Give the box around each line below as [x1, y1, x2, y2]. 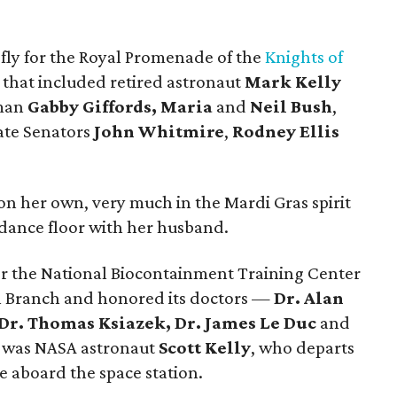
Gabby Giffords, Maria [27, 96, 213, 117]
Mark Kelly [245, 71, 341, 92]
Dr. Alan [274, 287, 344, 308]
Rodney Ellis [232, 121, 339, 142]
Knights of [265, 46, 343, 67]
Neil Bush [250, 96, 332, 117]
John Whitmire [94, 121, 224, 142]
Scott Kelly [159, 337, 251, 358]
